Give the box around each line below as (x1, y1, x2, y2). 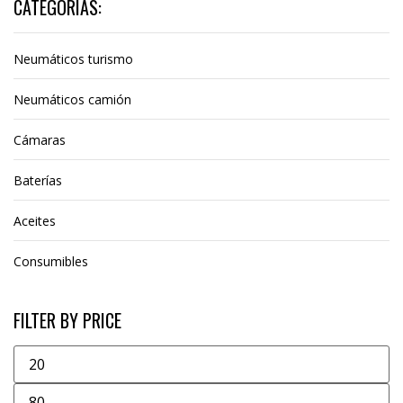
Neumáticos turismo (13, 50, 133, 67)
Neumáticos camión (13, 91, 131, 108)
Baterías (13, 172, 62, 189)
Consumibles (13, 253, 88, 270)
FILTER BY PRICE (13, 307, 121, 334)
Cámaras (13, 131, 66, 148)
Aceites (13, 212, 56, 229)
